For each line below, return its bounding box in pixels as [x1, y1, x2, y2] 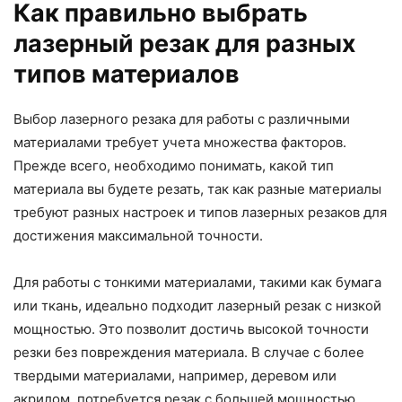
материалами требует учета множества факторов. [13, 134, 346, 152]
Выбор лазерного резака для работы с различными [13, 110, 350, 128]
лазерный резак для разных [13, 29, 356, 59]
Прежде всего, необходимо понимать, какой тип [13, 157, 334, 175]
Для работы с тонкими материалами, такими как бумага [13, 274, 381, 292]
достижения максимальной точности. [13, 227, 263, 245]
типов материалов [13, 59, 240, 90]
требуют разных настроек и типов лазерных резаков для [13, 204, 387, 222]
